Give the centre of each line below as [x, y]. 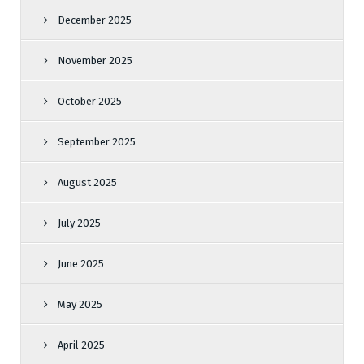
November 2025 [95, 61]
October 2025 [90, 101]
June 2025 [81, 264]
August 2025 [87, 182]
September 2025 [97, 142]
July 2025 [79, 223]
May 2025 [80, 304]
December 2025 [95, 20]
